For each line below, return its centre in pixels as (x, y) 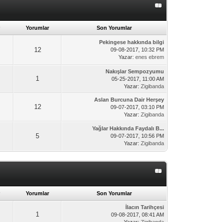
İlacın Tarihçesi (145, 207)
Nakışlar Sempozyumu (135, 71)
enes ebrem (150, 57)
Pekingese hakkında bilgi (132, 42)
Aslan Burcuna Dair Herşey (129, 100)
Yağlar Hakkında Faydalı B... (128, 128)
